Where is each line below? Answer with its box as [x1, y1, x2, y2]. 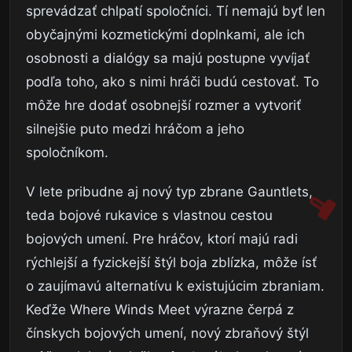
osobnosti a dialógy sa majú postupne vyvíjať [26, 50, 310, 67]
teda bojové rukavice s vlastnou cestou [26, 207, 273, 224]
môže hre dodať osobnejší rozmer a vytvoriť [26, 97, 301, 114]
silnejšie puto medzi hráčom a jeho [26, 121, 244, 137]
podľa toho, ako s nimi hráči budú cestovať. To [26, 74, 319, 90]
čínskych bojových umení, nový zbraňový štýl [26, 325, 309, 342]
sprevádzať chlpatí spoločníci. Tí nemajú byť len [26, 3, 325, 20]
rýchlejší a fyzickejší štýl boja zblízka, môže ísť [26, 255, 317, 271]
